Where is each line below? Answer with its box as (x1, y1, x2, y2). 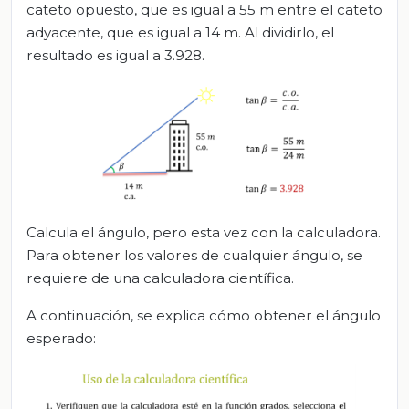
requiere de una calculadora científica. (26, 268, 294, 287)
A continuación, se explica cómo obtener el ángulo (26, 306, 381, 324)
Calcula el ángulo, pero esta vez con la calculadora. (26, 223, 381, 241)
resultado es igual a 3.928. (26, 47, 204, 65)
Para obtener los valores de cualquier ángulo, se (26, 246, 362, 264)
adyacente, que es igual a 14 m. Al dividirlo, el (26, 24, 334, 42)
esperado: (26, 329, 96, 347)
